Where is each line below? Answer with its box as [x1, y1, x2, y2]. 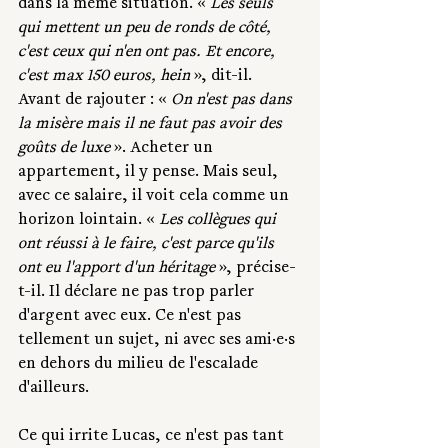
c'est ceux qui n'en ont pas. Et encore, [18, 44, 279, 63]
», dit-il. [190, 68, 256, 87]
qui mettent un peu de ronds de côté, [18, 20, 275, 39]
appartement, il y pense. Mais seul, [18, 164, 282, 183]
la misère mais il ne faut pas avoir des [18, 116, 286, 135]
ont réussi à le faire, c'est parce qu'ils [18, 236, 278, 255]
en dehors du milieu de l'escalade [18, 356, 262, 375]
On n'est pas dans [171, 92, 296, 111]
